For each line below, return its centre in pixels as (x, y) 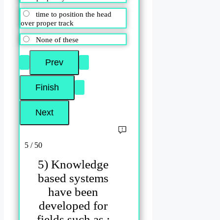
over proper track (47, 23)
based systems (73, 178)
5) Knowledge (73, 164)
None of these (57, 40)
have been (73, 192)
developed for (73, 205)
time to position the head (74, 14)
